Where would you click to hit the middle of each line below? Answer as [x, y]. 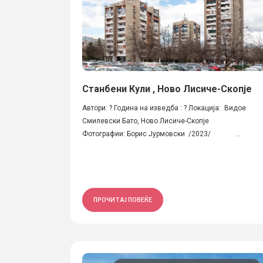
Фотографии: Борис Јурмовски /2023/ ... [161, 134]
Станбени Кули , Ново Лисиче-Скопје [167, 89]
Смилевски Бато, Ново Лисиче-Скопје [146, 121]
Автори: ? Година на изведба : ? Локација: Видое [164, 108]
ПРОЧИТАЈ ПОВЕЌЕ [123, 200]
